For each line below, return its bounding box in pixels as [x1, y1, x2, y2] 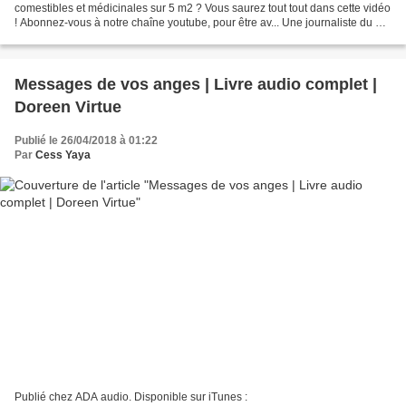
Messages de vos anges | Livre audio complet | [14, 74, 377, 93]
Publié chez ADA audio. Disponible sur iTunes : [14, 391, 247, 404]
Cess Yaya [35, 148, 91, 161]
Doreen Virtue [14, 97, 121, 116]
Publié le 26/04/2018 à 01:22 [14, 133, 158, 147]
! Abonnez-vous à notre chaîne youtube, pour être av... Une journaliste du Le [14, 15, 388, 29]
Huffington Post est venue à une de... [14, 30, 195, 43]
